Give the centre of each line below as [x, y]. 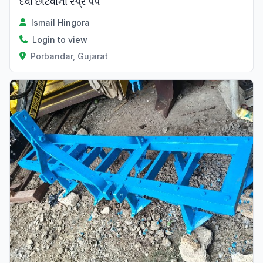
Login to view [60, 39]
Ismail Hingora [61, 22]
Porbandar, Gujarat [69, 56]
